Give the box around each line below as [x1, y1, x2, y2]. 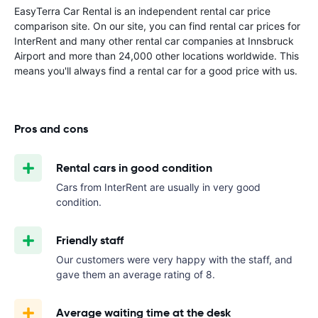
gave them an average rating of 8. [56, 268, 215, 280]
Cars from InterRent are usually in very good [56, 181, 261, 193]
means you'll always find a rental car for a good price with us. [14, 65, 297, 77]
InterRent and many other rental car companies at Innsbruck [14, 35, 294, 47]
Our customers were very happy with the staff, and [56, 253, 292, 265]
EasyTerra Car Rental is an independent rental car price [14, 5, 270, 17]
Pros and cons [14, 121, 88, 136]
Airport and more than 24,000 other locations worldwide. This [14, 50, 299, 62]
